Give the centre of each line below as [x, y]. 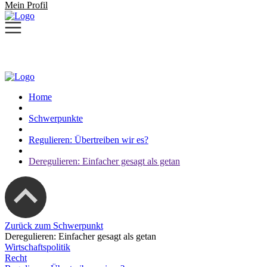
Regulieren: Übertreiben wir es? [89, 140]
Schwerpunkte [56, 118]
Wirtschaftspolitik [38, 247]
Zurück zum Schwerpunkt [54, 226]
